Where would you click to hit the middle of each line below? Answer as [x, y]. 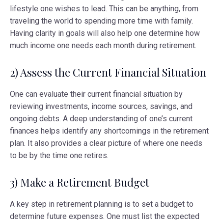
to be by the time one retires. [59, 155]
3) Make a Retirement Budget [80, 182]
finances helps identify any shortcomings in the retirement [109, 131]
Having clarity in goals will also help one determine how [105, 33]
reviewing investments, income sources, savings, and [101, 106]
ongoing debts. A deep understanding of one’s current [101, 118]
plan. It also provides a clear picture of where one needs [106, 143]
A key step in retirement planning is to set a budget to [102, 204]
